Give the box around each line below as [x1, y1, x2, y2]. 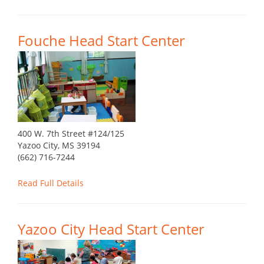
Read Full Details [18, 177, 84, 189]
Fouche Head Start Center [18, 31, 185, 51]
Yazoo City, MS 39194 [18, 140, 100, 151]
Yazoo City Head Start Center [18, 219, 204, 239]
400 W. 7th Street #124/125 [18, 128, 124, 140]
